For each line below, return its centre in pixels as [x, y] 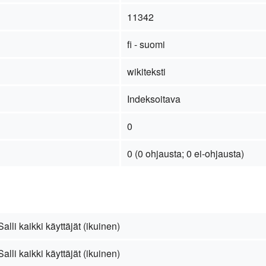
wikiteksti [146, 72]
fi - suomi [146, 45]
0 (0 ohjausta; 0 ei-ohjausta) [185, 154]
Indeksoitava [153, 99]
